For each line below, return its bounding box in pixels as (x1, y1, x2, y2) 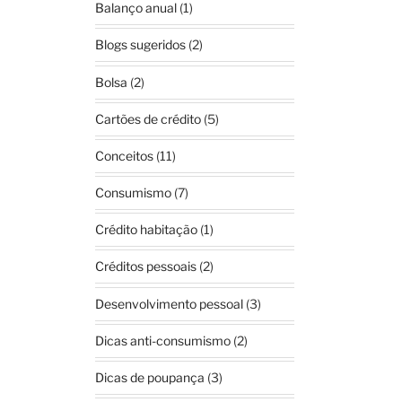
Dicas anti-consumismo (95, 332, 232, 348)
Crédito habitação (95, 222, 198, 238)
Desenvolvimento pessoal (95, 295, 244, 311)
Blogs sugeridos (95, 37, 187, 53)
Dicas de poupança (95, 370, 205, 385)
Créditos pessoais (95, 258, 197, 275)
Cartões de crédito (95, 110, 202, 127)
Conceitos (95, 147, 154, 163)
